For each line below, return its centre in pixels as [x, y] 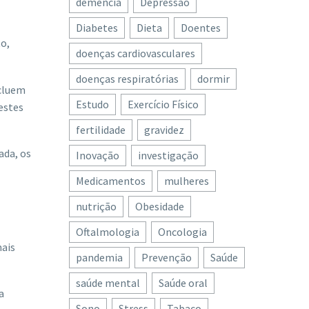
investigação [168, 155]
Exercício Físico [163, 104]
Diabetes [97, 28]
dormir [213, 79]
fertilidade [101, 130]
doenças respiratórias [127, 79]
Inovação [98, 155]
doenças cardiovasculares [136, 53]
